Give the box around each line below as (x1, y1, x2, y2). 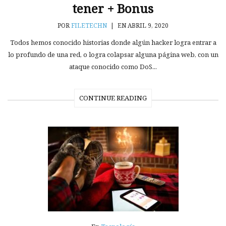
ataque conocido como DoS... (69, 62, 157, 71)
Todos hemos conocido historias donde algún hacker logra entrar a (10, 38, 216, 47)
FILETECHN (71, 21, 107, 30)
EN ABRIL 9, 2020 (116, 21, 168, 30)
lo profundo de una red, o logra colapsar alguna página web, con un (8, 50, 218, 59)
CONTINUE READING (79, 93, 147, 102)
